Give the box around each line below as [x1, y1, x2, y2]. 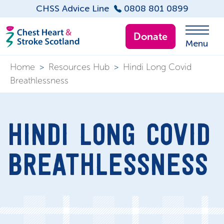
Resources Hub [48, 61, 109, 72]
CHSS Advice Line [35, 3, 109, 14]
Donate [133, 30, 167, 42]
